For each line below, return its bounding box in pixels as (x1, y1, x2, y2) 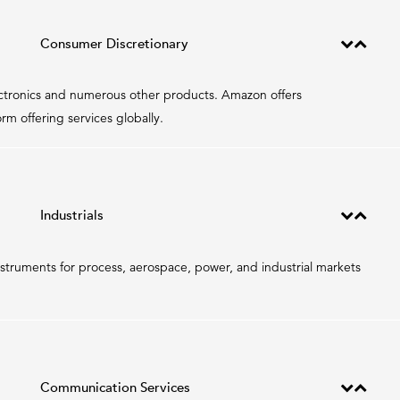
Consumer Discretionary (39, 34, 188, 53)
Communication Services (39, 378, 190, 396)
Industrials (39, 206, 104, 225)
